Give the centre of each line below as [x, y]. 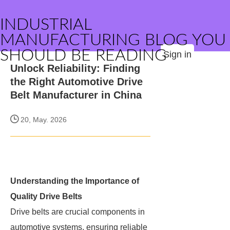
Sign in [177, 54]
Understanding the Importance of [75, 181]
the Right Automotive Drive [76, 82]
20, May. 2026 [43, 120]
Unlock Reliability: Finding [75, 68]
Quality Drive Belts [46, 196]
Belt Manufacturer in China [76, 95]
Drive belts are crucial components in [78, 212]
